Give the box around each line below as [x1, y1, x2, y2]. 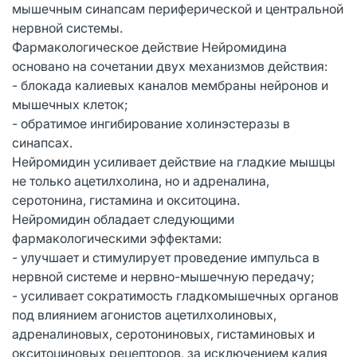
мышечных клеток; [12, 96, 128, 112]
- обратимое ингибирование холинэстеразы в [12, 115, 290, 131]
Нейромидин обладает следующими [12, 210, 234, 227]
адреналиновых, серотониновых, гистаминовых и [12, 325, 315, 342]
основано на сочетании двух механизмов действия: [12, 57, 328, 74]
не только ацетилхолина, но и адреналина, [12, 172, 269, 189]
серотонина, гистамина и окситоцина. [12, 191, 240, 208]
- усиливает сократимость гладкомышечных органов [12, 287, 339, 304]
